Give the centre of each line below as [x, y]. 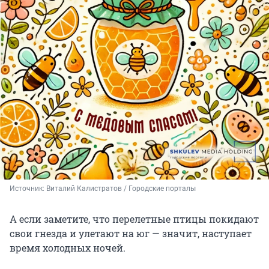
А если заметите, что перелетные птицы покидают [134, 219]
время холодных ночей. [68, 247]
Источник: [28, 188]
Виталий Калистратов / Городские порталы [121, 188]
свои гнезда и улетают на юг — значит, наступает [131, 233]
